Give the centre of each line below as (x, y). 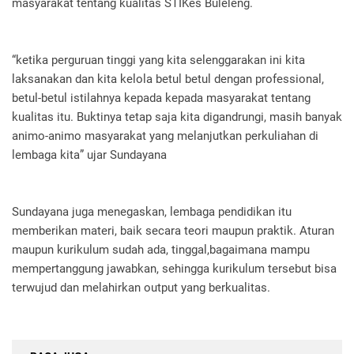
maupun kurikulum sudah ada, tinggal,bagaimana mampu (161, 249)
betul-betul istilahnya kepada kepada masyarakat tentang (161, 98)
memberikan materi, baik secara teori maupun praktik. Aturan (173, 230)
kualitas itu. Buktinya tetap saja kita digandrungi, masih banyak (177, 117)
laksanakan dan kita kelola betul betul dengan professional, (168, 79)
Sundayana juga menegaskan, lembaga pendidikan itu (152, 211)
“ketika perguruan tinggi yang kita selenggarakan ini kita (158, 60)
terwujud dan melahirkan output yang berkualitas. (141, 287)
